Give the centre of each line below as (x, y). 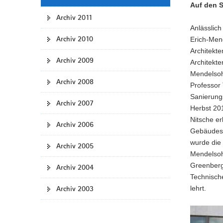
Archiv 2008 (75, 82)
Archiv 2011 (74, 17)
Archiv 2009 (75, 60)
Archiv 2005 (75, 146)
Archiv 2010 (75, 39)
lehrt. (198, 188)
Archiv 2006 (75, 124)
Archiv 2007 (75, 103)
